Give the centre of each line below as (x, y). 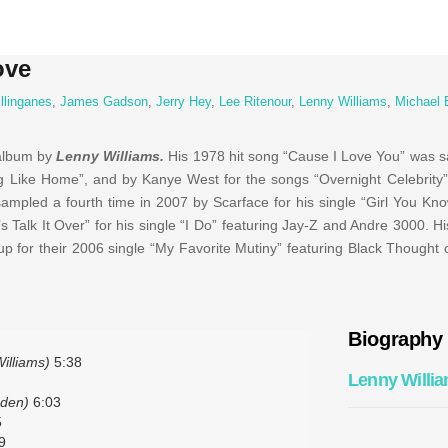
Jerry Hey (183, 102)
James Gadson (103, 102)
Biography (395, 339)
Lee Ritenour (254, 102)
